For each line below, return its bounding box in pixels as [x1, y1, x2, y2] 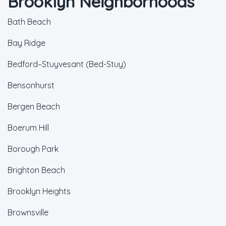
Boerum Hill [8, 123, 49, 133]
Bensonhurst [8, 80, 54, 90]
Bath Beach [8, 17, 51, 27]
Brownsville [8, 207, 48, 217]
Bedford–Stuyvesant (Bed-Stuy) [8, 59, 126, 69]
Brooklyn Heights [8, 186, 71, 196]
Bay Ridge [8, 38, 45, 48]
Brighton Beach [8, 165, 65, 175]
